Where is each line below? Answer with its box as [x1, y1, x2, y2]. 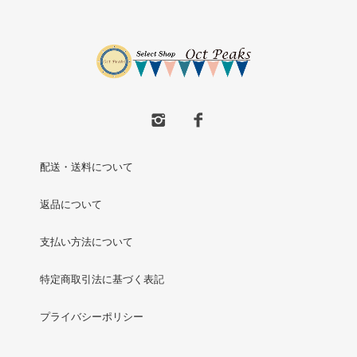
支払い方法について [40, 235, 133, 248]
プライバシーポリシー [40, 310, 143, 323]
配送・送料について [40, 160, 133, 173]
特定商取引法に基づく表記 [40, 273, 164, 285]
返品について [40, 198, 102, 210]
